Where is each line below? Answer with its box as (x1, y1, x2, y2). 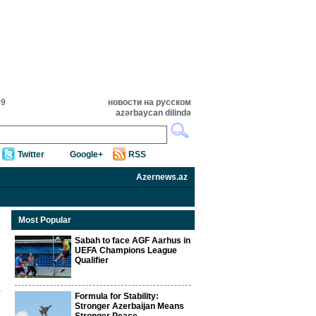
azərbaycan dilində (116, 108, 191, 118)
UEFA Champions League (75, 245, 177, 255)
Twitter (18, 150, 44, 159)
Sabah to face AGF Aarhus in (75, 236, 190, 245)
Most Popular (18, 215, 71, 225)
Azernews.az (136, 172, 188, 182)
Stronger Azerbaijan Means (75, 301, 184, 311)
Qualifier (75, 255, 109, 265)
